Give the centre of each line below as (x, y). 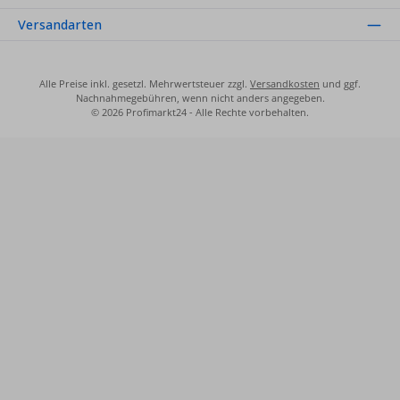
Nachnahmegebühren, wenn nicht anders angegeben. (200, 98)
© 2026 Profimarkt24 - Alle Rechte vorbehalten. (200, 112)
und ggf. (340, 84)
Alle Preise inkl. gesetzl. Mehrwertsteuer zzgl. (145, 84)
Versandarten (60, 25)
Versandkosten (285, 84)
